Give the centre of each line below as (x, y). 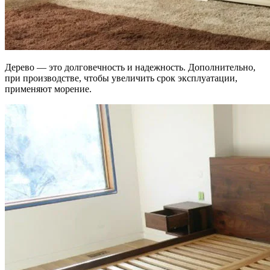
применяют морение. (48, 89)
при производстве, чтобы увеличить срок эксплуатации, (121, 78)
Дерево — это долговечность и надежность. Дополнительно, (130, 67)
